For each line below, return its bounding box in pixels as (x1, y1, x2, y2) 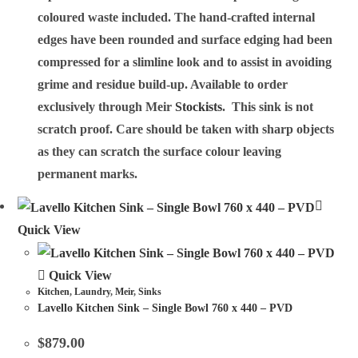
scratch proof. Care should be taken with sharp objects (38, 121, 335, 136)
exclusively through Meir (38, 99, 176, 113)
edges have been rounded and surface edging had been (38, 32, 333, 46)
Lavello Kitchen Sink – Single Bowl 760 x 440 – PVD (38, 301, 293, 314)
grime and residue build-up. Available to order (38, 77, 288, 91)
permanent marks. (38, 166, 138, 181)
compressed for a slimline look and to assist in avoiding (38, 54, 332, 69)
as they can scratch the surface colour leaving (38, 144, 282, 158)
